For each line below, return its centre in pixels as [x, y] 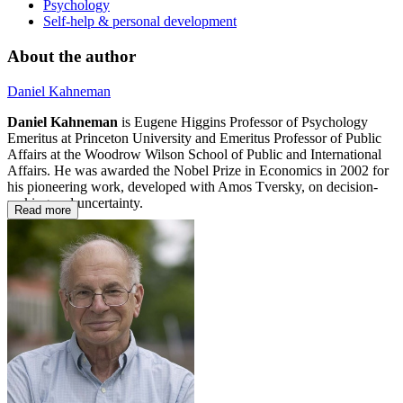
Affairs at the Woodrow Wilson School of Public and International [194, 154]
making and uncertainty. [77, 202]
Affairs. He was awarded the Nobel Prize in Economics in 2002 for [198, 170]
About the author [72, 56]
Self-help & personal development [140, 22]
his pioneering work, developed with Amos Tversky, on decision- [193, 186]
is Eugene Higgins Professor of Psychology [243, 121]
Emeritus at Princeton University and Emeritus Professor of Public [194, 138]
